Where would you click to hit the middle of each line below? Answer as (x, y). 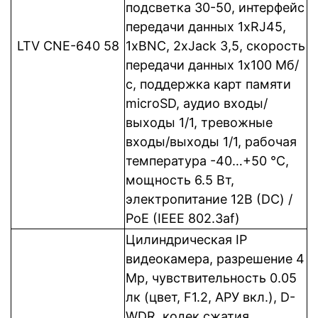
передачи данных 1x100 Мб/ (212, 65)
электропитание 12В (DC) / (209, 199)
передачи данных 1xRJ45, (206, 27)
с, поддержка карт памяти (208, 84)
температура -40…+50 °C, (207, 161)
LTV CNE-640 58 (68, 46)
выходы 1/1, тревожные (199, 122)
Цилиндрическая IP (186, 240)
